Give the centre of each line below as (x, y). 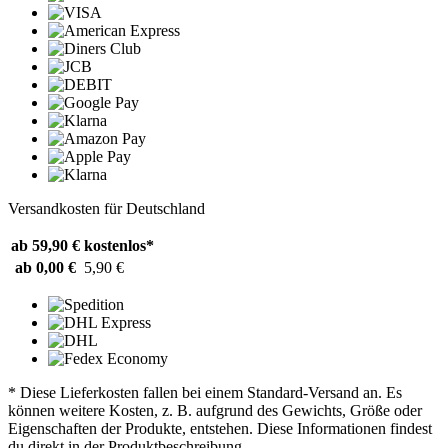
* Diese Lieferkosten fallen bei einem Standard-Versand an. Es (205, 392)
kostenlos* (119, 245)
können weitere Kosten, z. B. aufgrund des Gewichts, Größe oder (215, 410)
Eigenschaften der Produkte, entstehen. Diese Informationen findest (220, 428)
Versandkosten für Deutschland (106, 208)
